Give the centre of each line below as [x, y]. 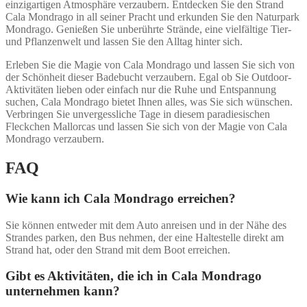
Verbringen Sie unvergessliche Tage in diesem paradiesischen [138, 114]
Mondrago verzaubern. [55, 139]
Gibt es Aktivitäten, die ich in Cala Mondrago [134, 276]
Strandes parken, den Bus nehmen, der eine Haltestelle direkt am [145, 237]
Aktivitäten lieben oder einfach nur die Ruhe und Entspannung [141, 90]
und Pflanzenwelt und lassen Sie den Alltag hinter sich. [124, 42]
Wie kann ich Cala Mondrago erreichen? [121, 198]
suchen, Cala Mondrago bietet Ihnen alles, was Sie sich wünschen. [149, 102]
